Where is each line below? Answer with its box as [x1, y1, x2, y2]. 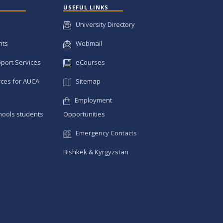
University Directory [71, 20, 135, 29]
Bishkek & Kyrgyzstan [63, 147, 129, 157]
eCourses [71, 58, 106, 67]
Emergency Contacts [71, 128, 137, 138]
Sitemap [71, 77, 101, 86]
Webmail [71, 39, 103, 48]
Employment [70, 96, 112, 105]
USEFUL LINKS [63, 3, 109, 11]
